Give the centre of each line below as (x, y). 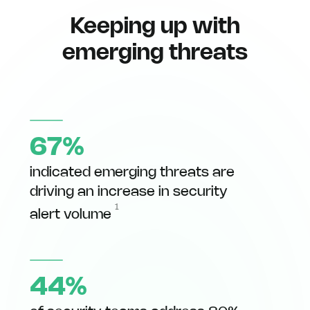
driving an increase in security (128, 192)
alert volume (72, 215)
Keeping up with (155, 27)
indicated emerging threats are (132, 173)
